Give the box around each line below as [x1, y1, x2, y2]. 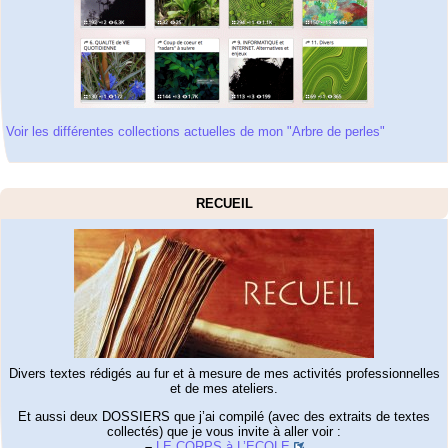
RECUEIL [195, 195, 253, 211]
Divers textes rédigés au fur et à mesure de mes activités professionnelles [8, 365, 440, 381]
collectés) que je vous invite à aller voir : [107, 424, 341, 440]
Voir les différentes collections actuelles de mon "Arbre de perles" [6, 123, 385, 139]
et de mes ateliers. [170, 380, 278, 396]
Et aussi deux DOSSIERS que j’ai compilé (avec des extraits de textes [18, 409, 430, 425]
